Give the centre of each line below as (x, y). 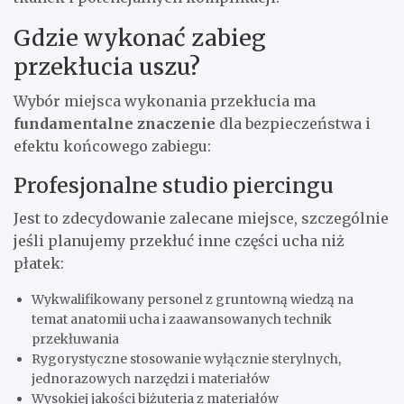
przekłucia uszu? (107, 67)
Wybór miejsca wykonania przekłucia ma (165, 101)
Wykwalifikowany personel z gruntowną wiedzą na (193, 300)
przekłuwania (75, 340)
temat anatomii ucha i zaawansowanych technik (182, 320)
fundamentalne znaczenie (115, 124)
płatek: (39, 264)
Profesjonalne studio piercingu (174, 186)
